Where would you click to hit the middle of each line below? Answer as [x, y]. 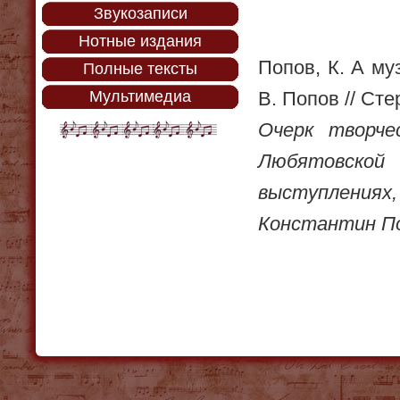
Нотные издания [140, 41]
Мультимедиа [140, 96]
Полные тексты [140, 69]
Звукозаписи [140, 13]
